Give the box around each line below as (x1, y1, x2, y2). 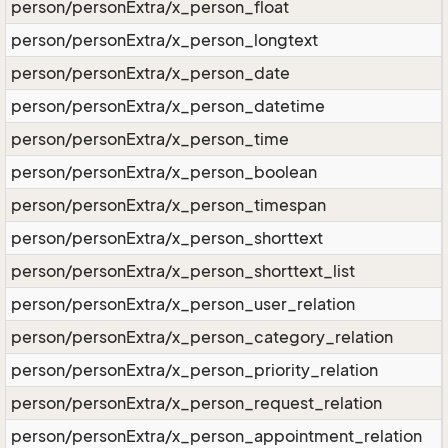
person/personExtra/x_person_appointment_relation (11, 426, 422, 446)
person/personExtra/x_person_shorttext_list (11, 261, 355, 281)
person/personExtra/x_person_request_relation (11, 393, 382, 413)
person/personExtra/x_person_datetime (11, 96, 325, 116)
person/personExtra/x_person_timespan (11, 195, 326, 215)
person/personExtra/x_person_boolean (11, 162, 317, 182)
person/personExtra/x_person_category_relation (11, 327, 393, 347)
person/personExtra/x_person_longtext (11, 30, 318, 50)
